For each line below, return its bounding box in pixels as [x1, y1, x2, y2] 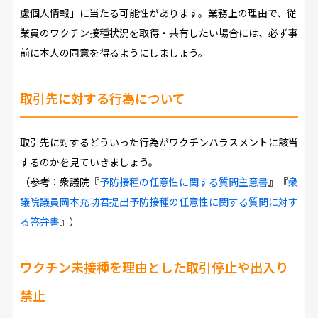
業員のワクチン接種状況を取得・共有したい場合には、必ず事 [19, 26, 298, 40]
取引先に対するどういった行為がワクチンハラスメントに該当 [19, 135, 298, 150]
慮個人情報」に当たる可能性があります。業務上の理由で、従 [19, 6, 297, 21]
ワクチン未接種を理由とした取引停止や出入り [19, 258, 288, 277]
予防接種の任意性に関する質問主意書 [99, 175, 268, 190]
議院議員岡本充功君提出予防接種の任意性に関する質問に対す [19, 194, 298, 209]
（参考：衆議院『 [19, 175, 99, 190]
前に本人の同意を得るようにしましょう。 [19, 45, 208, 60]
